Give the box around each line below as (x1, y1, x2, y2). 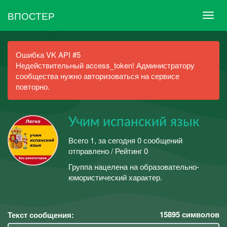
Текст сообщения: (8, 209, 74, 220)
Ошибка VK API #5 (16, 49, 81, 60)
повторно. (16, 81, 50, 92)
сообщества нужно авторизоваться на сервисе (16, 70, 179, 81)
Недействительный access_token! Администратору (16, 60, 195, 70)
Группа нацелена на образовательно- (68, 161, 199, 172)
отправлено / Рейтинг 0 (68, 145, 148, 156)
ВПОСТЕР (8, 8, 55, 22)
